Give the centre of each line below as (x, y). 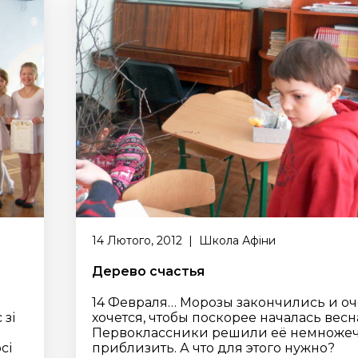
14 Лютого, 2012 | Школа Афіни (184, 241)
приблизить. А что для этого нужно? (214, 348)
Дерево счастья (149, 271)
